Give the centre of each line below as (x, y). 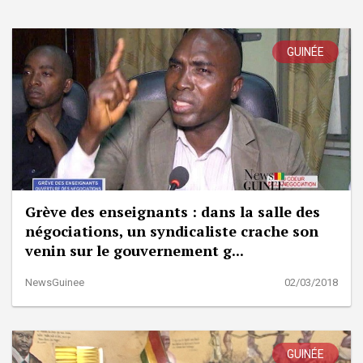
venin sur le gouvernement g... (135, 250)
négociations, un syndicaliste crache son (172, 231)
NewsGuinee (55, 282)
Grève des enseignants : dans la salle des (173, 211)
